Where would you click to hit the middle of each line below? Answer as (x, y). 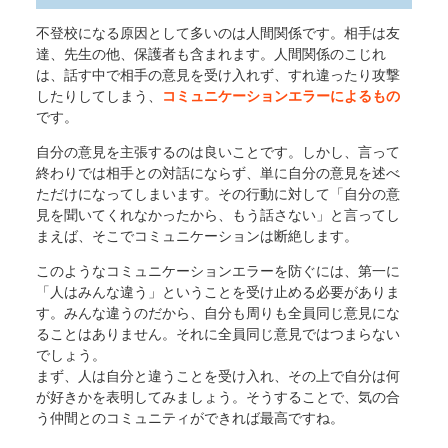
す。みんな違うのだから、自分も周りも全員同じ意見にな (217, 313)
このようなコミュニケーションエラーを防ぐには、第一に (217, 271)
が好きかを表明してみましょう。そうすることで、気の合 (217, 397)
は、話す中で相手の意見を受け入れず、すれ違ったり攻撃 (217, 74)
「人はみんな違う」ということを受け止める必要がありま (217, 292)
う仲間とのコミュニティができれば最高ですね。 (189, 418)
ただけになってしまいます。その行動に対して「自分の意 (217, 194)
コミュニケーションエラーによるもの (280, 95)
